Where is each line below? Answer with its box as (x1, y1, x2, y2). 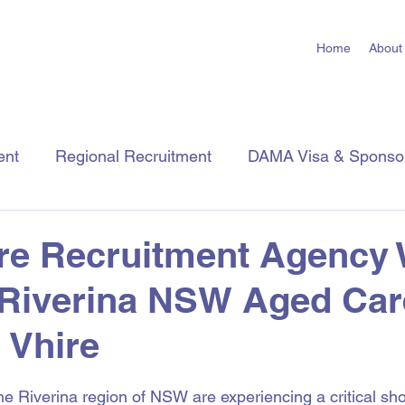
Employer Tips (2, 218, 104, 238)
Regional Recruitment (55, 146, 212, 165)
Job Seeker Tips (140, 218, 257, 238)
